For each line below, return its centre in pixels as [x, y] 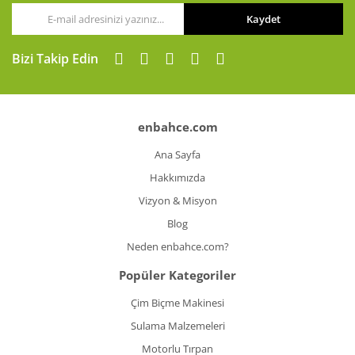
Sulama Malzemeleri [177, 326]
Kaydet [263, 19]
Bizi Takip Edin [55, 59]
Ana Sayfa [177, 155]
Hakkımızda [177, 177]
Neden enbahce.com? [177, 246]
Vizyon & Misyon [177, 200]
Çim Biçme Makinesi [177, 303]
